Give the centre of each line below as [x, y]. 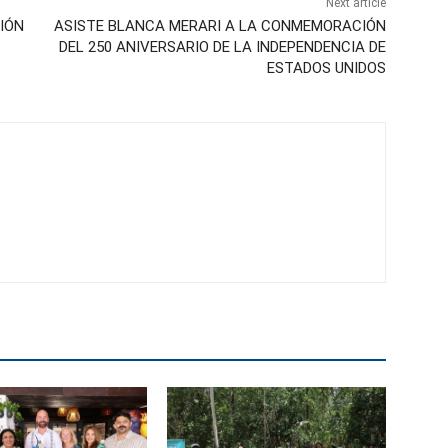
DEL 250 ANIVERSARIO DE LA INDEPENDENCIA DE [222, 47]
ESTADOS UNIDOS [326, 68]
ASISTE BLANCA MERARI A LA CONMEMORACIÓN [219, 26]
